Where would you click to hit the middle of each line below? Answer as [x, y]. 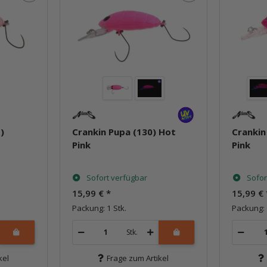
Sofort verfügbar [117, 177]
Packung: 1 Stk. [99, 208]
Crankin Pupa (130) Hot [124, 131]
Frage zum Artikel [138, 258]
